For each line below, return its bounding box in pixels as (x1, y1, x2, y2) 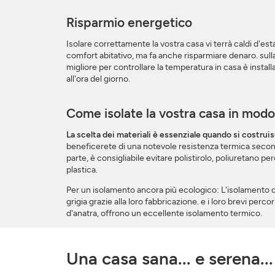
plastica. (66, 165, 98, 176)
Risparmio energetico (66, 15, 192, 31)
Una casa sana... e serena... (66, 248, 273, 269)
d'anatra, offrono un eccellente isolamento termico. (66, 208, 262, 219)
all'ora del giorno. (66, 74, 130, 85)
